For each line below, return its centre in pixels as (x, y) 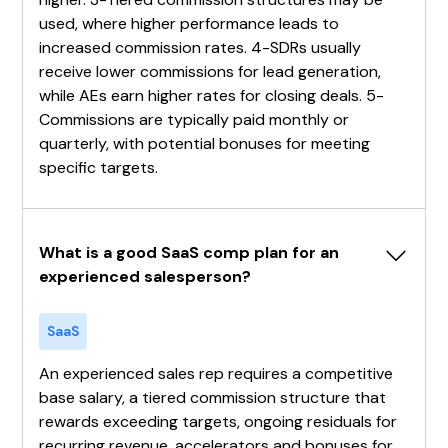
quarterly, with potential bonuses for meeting (205, 143)
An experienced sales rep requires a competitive (216, 373)
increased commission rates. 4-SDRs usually (200, 47)
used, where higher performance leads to (189, 23)
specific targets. (99, 167)
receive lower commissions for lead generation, (210, 71)
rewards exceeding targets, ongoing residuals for (218, 421)
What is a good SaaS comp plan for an (189, 252)
